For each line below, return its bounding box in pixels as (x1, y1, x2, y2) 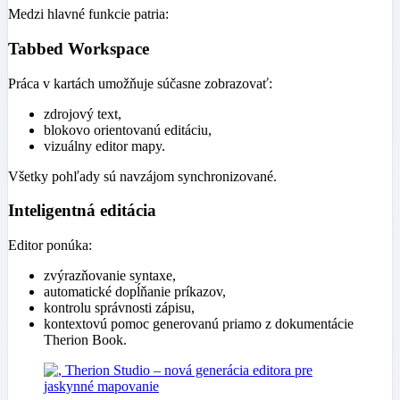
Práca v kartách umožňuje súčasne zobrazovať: (8, 75, 272, 91)
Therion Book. (44, 332, 127, 348)
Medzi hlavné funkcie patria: (8, 6, 169, 22)
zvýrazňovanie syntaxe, (44, 268, 176, 284)
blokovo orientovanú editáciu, (44, 121, 212, 137)
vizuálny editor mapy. (44, 137, 165, 154)
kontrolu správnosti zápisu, (44, 300, 195, 316)
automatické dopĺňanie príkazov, (44, 284, 226, 300)
